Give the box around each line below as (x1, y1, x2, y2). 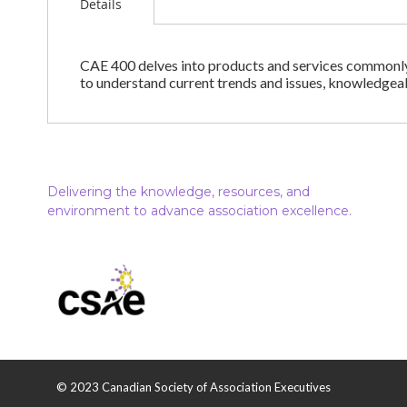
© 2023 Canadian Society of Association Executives (56, 380, 331, 394)
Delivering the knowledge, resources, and (47, 184, 310, 201)
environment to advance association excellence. (47, 203, 352, 220)
